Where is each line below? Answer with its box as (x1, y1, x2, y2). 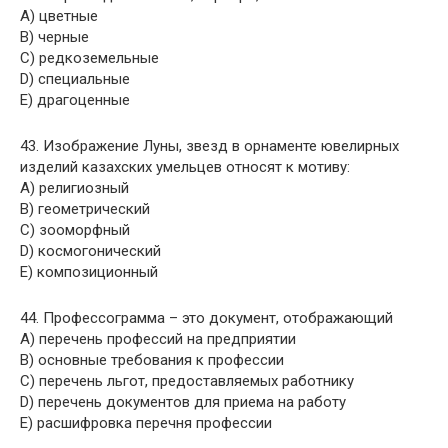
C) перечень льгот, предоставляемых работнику (20, 372, 354, 390)
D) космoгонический (20, 242, 161, 260)
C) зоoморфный (20, 221, 130, 239)
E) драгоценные (20, 91, 130, 109)
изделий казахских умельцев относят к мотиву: (20, 158, 350, 176)
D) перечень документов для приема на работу (20, 393, 346, 411)
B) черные (20, 28, 89, 46)
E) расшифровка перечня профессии (20, 414, 272, 432)
